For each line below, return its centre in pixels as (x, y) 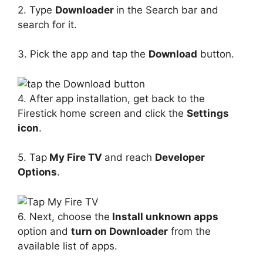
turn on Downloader (119, 231)
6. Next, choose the (64, 216)
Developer (180, 157)
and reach (130, 157)
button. (216, 54)
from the (189, 231)
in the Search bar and (167, 10)
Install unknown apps (164, 216)
